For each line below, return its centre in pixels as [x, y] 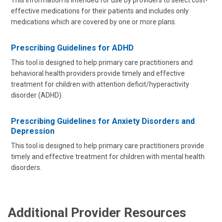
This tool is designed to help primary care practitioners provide [108, 146]
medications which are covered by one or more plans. [94, 22]
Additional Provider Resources [97, 213]
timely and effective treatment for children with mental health [108, 157]
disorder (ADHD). [37, 95]
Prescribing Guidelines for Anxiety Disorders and [103, 121]
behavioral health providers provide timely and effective [98, 73]
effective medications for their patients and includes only [100, 11]
